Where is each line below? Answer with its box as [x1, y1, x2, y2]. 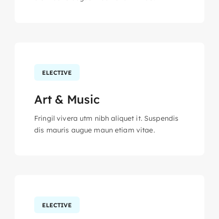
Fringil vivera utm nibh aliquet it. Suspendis [34, 114, 179, 123]
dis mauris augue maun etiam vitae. [34, 126, 155, 135]
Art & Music [34, 92, 100, 107]
